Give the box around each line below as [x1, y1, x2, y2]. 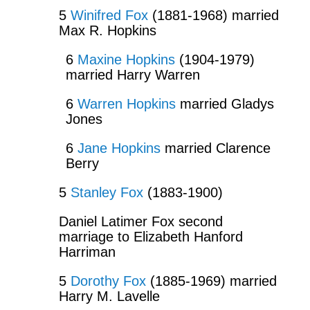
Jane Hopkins [77, 140, 161, 156]
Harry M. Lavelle [58, 288, 160, 304]
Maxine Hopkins [77, 51, 175, 67]
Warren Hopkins [77, 95, 176, 111]
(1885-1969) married [145, 273, 277, 289]
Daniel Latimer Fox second [58, 213, 223, 229]
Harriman [58, 244, 116, 259]
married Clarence [160, 140, 271, 156]
